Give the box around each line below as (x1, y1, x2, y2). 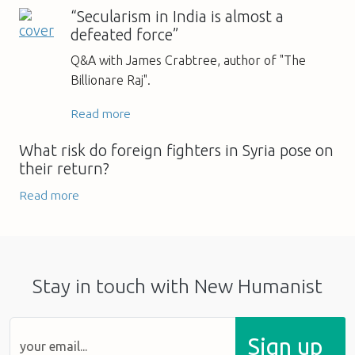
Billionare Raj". (70, 72, 151, 87)
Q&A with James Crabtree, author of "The (70, 52, 306, 67)
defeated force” (70, 25, 179, 44)
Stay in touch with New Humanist (32, 274, 323, 297)
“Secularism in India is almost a (70, 7, 284, 25)
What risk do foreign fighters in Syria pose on (19, 141, 334, 159)
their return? (19, 159, 109, 177)
